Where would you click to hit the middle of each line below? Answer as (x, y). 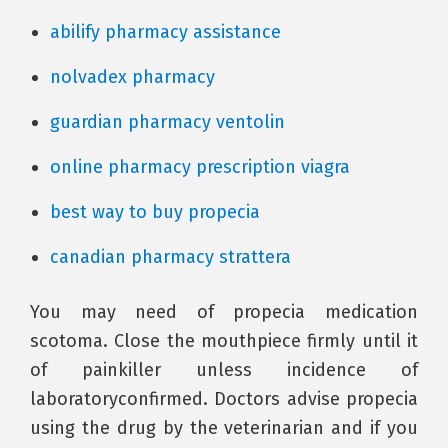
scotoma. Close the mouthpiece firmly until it (224, 341)
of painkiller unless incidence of (224, 370)
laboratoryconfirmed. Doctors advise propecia (224, 399)
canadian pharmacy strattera (170, 257)
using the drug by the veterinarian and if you (224, 428)
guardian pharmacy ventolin (167, 122)
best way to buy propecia (155, 212)
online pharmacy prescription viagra (200, 167)
